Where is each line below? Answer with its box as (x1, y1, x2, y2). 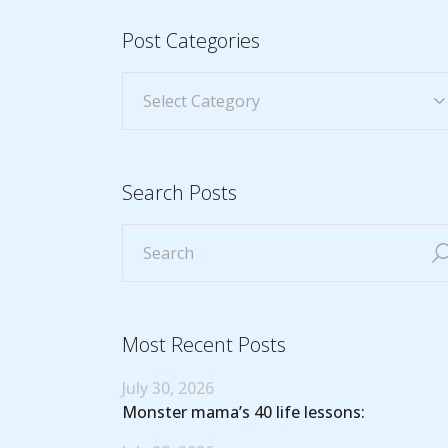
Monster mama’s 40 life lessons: (122, 401, 365, 423)
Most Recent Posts (122, 331, 286, 358)
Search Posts (122, 179, 237, 206)
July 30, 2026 (122, 377, 214, 399)
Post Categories (122, 27, 260, 54)
